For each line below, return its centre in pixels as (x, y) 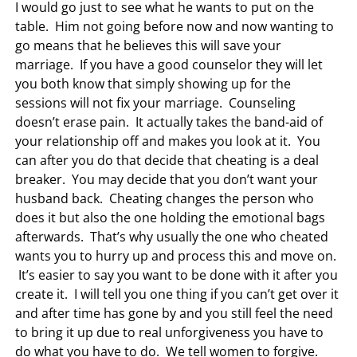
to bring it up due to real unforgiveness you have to (170, 332)
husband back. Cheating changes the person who (165, 198)
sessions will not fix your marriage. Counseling (156, 102)
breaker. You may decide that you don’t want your (167, 179)
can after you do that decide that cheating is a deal (167, 160)
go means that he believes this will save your (149, 45)
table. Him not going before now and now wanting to (175, 26)
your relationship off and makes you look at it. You (168, 141)
